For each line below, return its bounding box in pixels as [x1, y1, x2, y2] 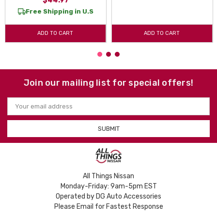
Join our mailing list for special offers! [23, 77, 194, 88]
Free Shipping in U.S [25, 7, 93, 15]
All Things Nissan [83, 171, 134, 180]
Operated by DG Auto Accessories [56, 192, 161, 201]
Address [7, 105, 32, 113]
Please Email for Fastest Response [54, 202, 163, 211]
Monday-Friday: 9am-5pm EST [60, 182, 157, 190]
